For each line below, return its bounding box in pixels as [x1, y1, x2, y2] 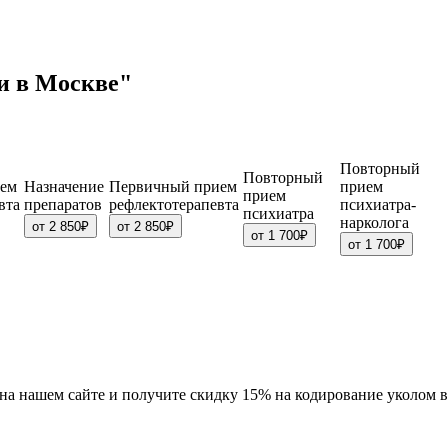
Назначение [24, 178, 104, 196]
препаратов [24, 196, 102, 214]
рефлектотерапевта [109, 196, 239, 214]
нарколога [340, 214, 409, 232]
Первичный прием [109, 178, 237, 196]
